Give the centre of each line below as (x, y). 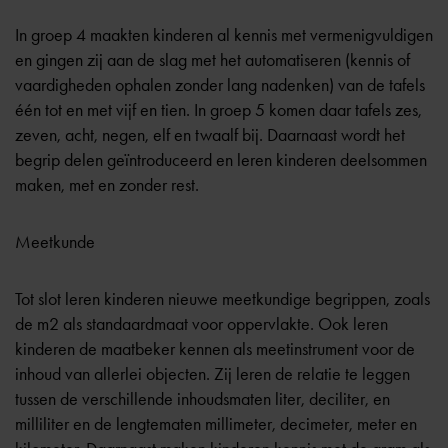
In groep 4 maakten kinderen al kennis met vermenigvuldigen (224, 35)
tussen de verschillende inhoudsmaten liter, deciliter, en (202, 399)
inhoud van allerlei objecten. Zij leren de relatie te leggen (212, 374)
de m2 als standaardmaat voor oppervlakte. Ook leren (201, 324)
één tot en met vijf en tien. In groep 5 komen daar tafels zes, (218, 110)
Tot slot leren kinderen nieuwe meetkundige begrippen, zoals (222, 299)
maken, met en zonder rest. (107, 185)
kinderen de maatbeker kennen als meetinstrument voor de (215, 349)
